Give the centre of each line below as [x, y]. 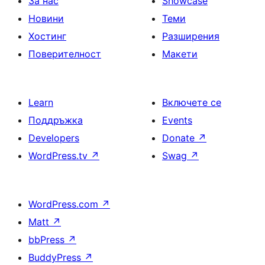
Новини [46, 18]
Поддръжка [56, 120]
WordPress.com [65, 204]
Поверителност [65, 54]
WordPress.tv [59, 156]
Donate [180, 138]
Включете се [192, 102]
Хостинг [47, 36]
